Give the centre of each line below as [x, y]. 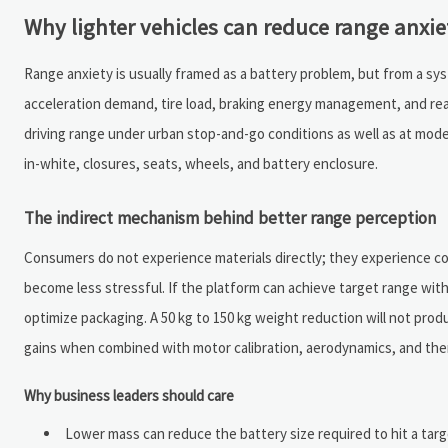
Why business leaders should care [129, 395]
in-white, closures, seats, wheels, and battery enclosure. [201, 163]
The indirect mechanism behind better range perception [230, 217]
